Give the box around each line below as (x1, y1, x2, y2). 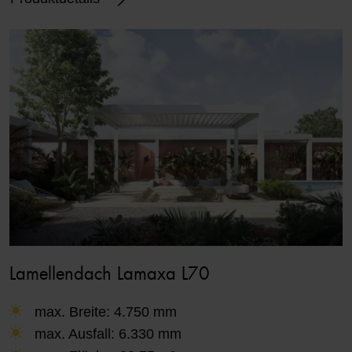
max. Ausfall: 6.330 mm (35, 325, 182, 342)
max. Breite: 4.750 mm (35, 303, 178, 320)
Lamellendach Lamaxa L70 (9, 266, 210, 283)
